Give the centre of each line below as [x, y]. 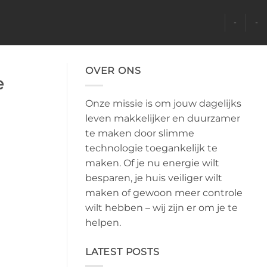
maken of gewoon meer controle [164, 193]
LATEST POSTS [122, 252]
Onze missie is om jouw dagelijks [163, 103]
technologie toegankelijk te [151, 148]
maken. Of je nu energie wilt [152, 163]
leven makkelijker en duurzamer [163, 118]
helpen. [103, 222]
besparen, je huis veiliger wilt [154, 178]
